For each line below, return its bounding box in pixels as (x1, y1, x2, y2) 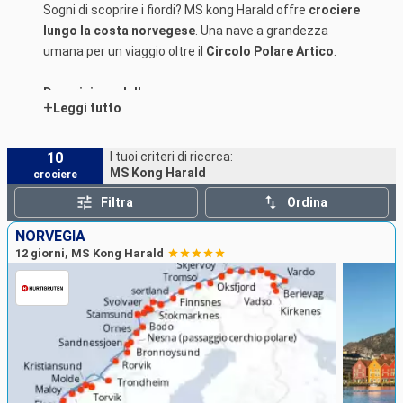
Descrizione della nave (43, 85, 179, 101)
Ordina (287, 195, 328, 210)
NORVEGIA (15, 228, 85, 246)
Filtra (100, 195, 133, 210)
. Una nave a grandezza (195, 23, 328, 39)
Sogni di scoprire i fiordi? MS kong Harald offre (43, 3, 309, 18)
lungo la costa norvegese (43, 23, 195, 39)
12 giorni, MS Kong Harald (15, 246, 164, 261)
